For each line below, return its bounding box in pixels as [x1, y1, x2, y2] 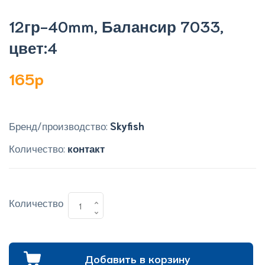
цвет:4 [9, 37, 57, 57]
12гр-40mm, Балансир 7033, [9, 15, 224, 35]
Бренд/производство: [9, 119, 110, 132]
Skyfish [110, 119, 144, 132]
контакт [67, 141, 105, 154]
